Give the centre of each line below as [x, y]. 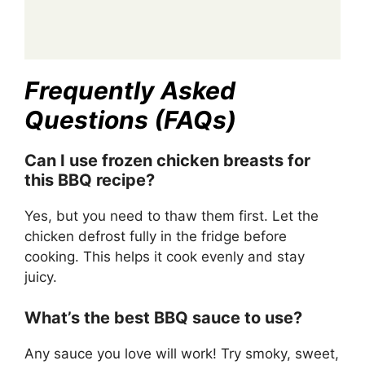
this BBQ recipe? [90, 180]
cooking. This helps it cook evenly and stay [165, 256]
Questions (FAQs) [130, 119]
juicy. [41, 277]
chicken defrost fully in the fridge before [156, 236]
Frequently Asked [130, 90]
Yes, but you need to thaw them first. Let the [172, 215]
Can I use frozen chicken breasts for [167, 160]
